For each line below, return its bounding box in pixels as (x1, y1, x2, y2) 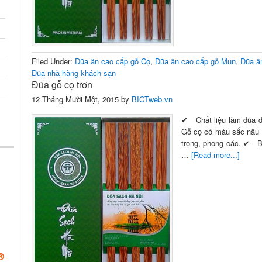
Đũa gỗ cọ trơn (32, 78, 92, 91)
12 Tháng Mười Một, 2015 (32, 94, 119, 105)
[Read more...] (191, 149, 240, 160)
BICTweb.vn (132, 94, 173, 105)
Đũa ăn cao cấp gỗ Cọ (75, 56, 150, 67)
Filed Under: (32, 56, 75, 67)
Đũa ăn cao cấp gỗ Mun (155, 56, 236, 67)
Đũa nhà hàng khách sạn (32, 67, 116, 78)
